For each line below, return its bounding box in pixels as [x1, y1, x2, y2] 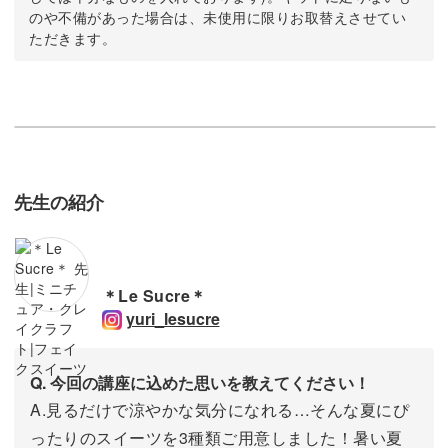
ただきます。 [29, 27, 116, 48]
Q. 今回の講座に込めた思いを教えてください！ [30, 371, 370, 395]
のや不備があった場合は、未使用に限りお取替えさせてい [29, 6, 406, 27]
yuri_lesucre [125, 307, 220, 331]
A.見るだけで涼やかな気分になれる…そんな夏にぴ [30, 398, 409, 422]
